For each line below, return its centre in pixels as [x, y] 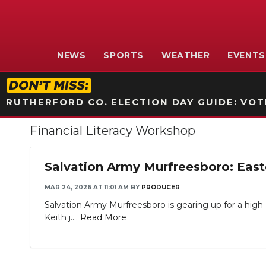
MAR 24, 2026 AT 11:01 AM [87, 187]
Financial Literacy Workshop [113, 131]
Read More [103, 217]
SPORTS [123, 55]
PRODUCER [161, 187]
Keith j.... [62, 217]
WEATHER [186, 55]
